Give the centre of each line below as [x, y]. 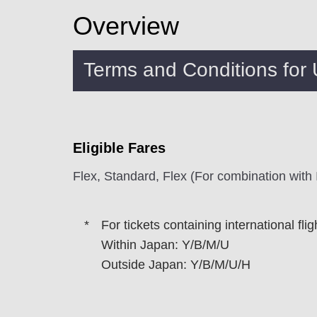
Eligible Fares [119, 148]
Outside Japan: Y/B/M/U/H [176, 265]
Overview [126, 26]
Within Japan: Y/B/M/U [165, 245]
